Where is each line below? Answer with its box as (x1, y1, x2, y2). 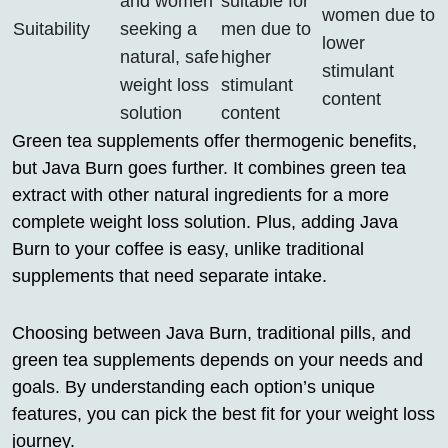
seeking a (120, 19, 197, 40)
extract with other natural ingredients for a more (12, 185, 389, 206)
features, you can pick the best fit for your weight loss (12, 404, 435, 425)
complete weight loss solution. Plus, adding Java (12, 212, 398, 233)
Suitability (13, 19, 90, 40)
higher (221, 47, 271, 68)
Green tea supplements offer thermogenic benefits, (12, 131, 417, 152)
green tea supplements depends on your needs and (12, 350, 423, 371)
